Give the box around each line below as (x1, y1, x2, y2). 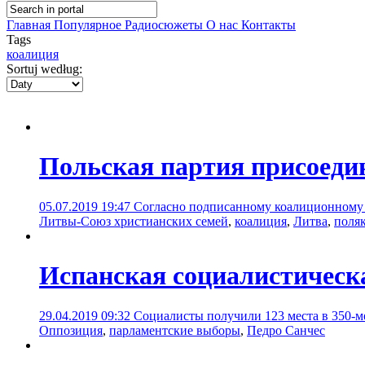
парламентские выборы (109, 323, 240, 337)
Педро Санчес (247, 323, 325, 337)
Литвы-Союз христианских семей (39, 213, 228, 228)
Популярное (54, 18, 125, 32)
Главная (7, 18, 54, 32)
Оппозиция (39, 323, 103, 337)
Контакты (241, 18, 296, 32)
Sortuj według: (7, 62, 82, 76)
